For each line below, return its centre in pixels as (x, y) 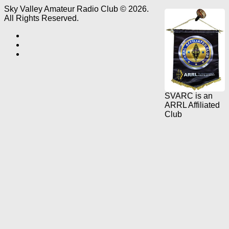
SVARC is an (189, 96)
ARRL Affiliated (192, 105)
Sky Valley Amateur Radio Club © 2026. (76, 9)
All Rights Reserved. (41, 18)
